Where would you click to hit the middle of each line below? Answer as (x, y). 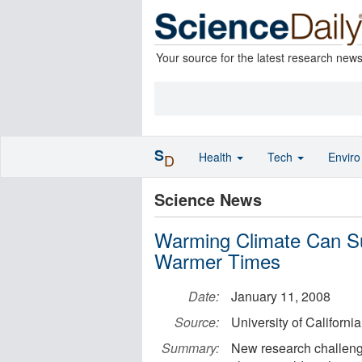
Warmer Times (217, 261)
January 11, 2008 (281, 296)
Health (217, 157)
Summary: (190, 348)
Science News (208, 199)
